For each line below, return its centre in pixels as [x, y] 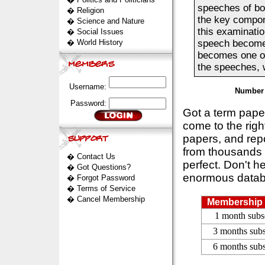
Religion [90, 10]
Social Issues [100, 32]
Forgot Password [106, 178]
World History [100, 42]
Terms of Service [106, 188]
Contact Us [96, 156]
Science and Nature [110, 21]
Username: [89, 87]
